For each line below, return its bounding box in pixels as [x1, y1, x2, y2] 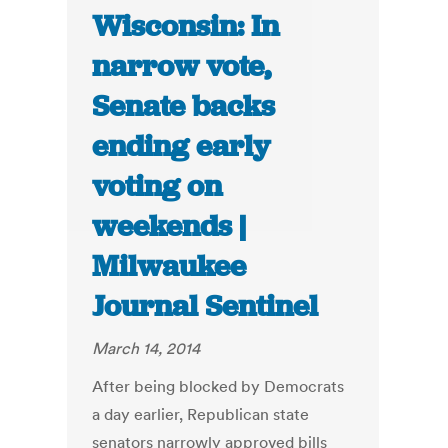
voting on [92, 167, 223, 206]
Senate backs [92, 87, 276, 126]
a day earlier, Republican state [92, 404, 310, 425]
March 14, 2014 [92, 338, 201, 359]
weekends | [92, 207, 247, 246]
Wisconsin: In [92, 7, 280, 46]
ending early [92, 127, 271, 166]
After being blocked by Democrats [92, 376, 345, 397]
